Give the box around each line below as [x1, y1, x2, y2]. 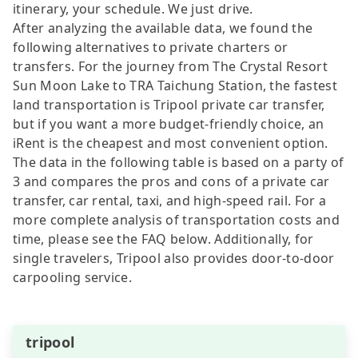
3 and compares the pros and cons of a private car [13, 172, 330, 190]
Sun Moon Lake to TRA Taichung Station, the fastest [13, 76, 338, 94]
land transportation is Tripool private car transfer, [13, 95, 325, 113]
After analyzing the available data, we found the [13, 18, 313, 37]
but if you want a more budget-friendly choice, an [13, 114, 324, 133]
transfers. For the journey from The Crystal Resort [13, 57, 328, 75]
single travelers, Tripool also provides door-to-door [13, 249, 335, 267]
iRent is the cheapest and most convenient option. [13, 133, 328, 152]
